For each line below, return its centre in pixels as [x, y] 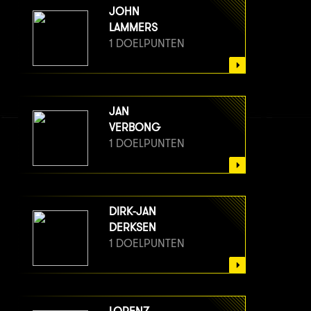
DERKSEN [133, 228]
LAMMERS [133, 28]
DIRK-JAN [133, 212]
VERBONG [135, 128]
